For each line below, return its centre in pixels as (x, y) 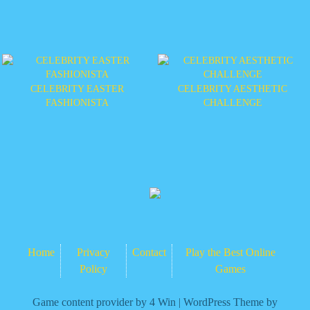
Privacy (94, 252)
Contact (149, 252)
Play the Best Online (230, 252)
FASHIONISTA (77, 102)
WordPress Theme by (230, 302)
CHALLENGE (232, 102)
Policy (94, 268)
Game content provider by (91, 302)
